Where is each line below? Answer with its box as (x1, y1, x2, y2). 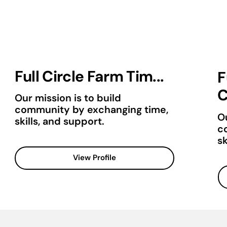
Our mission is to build (14, 92, 121, 105)
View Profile (73, 153, 117, 163)
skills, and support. (14, 115, 104, 128)
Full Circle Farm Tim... (14, 66, 164, 86)
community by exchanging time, (14, 103, 168, 117)
